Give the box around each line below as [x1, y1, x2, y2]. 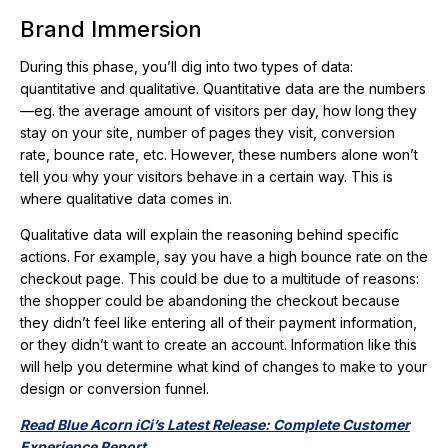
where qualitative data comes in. [20, 190, 232, 208]
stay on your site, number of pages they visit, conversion [20, 124, 395, 142]
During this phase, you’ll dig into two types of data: [20, 58, 353, 76]
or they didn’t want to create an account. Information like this [20, 336, 417, 354]
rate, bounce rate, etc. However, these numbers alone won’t [20, 146, 418, 164]
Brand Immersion [20, 16, 202, 43]
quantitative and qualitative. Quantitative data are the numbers [20, 80, 426, 98]
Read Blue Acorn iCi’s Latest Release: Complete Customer [20, 416, 410, 434]
